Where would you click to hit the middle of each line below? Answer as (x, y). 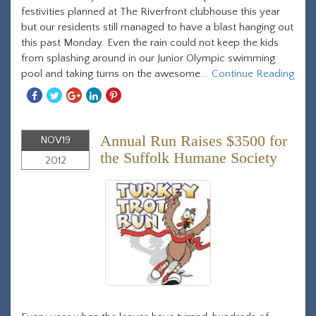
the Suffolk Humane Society (189, 158)
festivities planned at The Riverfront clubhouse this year (151, 12)
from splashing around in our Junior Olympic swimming (148, 58)
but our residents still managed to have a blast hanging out (157, 27)
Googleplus (110, 125)
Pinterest (141, 125)
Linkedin (123, 125)
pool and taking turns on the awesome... (116, 74)
